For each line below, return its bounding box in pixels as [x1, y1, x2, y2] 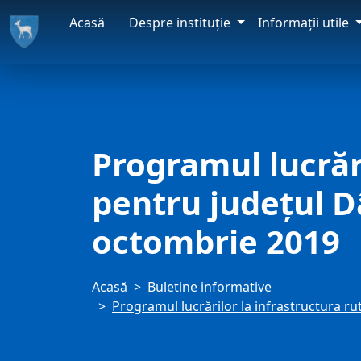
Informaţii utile [258, 14, 353, 31]
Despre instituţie [129, 14, 234, 31]
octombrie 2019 [92, 219, 340, 263]
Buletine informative [147, 278, 272, 296]
